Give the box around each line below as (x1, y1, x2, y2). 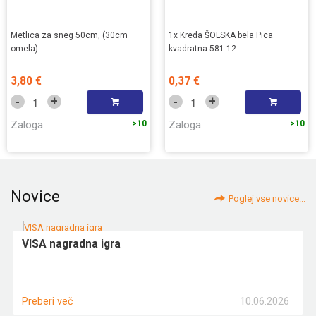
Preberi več (22, 295, 73, 307)
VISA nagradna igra (22, 237, 121, 250)
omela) (11, 43, 38, 54)
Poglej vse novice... (229, 193, 305, 204)
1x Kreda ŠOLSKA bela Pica (169, 30, 273, 40)
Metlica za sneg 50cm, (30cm (11, 30, 128, 40)
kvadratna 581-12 (169, 43, 236, 54)
